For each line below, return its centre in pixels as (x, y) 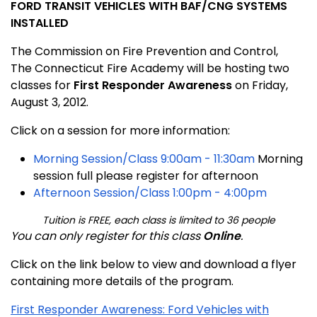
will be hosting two (237, 68)
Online (222, 236)
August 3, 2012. (50, 102)
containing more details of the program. (122, 281)
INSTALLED (40, 23)
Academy (157, 68)
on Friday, (260, 85)
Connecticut (69, 68)
